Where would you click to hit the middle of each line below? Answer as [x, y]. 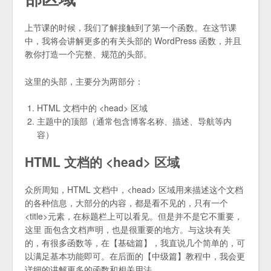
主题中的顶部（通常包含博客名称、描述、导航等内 [134, 121]
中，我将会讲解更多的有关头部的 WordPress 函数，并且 [133, 41]
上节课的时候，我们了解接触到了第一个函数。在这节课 [131, 28]
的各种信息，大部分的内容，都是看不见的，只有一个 [126, 203]
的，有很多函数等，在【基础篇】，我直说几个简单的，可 [135, 243]
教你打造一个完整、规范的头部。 [88, 54]
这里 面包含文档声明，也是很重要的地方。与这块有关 [128, 230]
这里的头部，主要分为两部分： [84, 81]
